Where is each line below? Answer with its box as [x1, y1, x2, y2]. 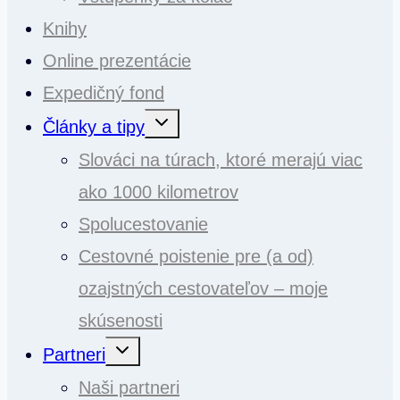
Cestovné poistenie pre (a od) [79, 246, 313, 266]
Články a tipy [43, 116, 145, 137]
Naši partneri [79, 377, 179, 397]
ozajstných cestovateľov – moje [79, 278, 328, 298]
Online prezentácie [43, 50, 191, 71]
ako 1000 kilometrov [79, 181, 238, 202]
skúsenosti [79, 310, 162, 330]
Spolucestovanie [79, 213, 208, 234]
